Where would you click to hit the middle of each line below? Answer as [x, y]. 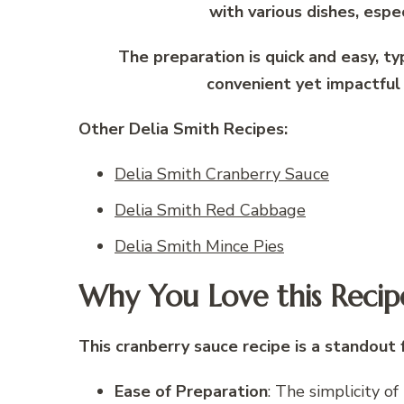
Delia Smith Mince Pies [199, 247]
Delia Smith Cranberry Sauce [222, 174]
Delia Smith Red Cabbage [210, 211]
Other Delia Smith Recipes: [183, 129]
